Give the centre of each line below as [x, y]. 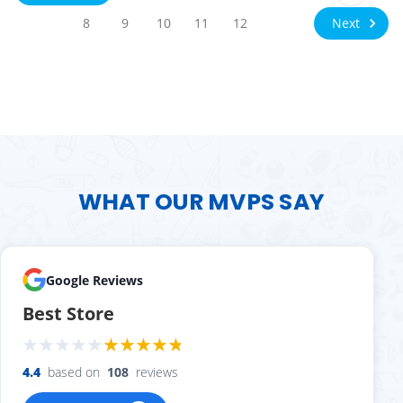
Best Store [68, 314]
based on [74, 372]
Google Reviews [94, 280]
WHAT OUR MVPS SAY [201, 202]
